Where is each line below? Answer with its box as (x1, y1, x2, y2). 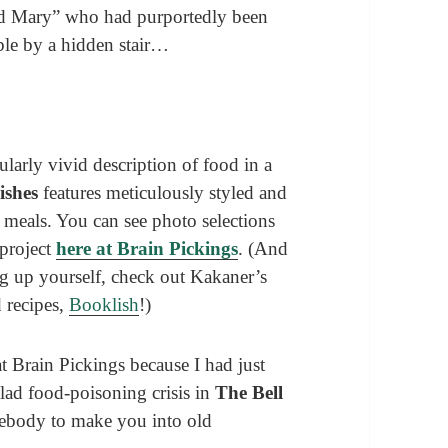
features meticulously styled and (43, 181, 288, 203)
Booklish (69, 293, 140, 315)
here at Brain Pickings (56, 237, 239, 259)
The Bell (215, 381, 284, 403)
